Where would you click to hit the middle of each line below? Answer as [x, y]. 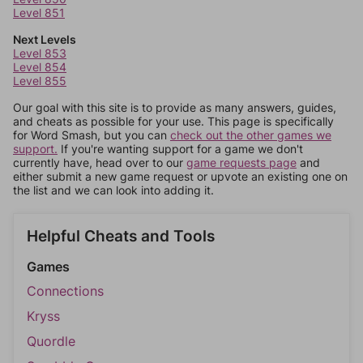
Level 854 [40, 67]
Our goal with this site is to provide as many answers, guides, [175, 107]
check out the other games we [251, 135]
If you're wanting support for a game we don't [180, 149]
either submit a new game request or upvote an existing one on [180, 176]
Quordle [51, 341]
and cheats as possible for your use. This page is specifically [173, 121]
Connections [65, 291]
